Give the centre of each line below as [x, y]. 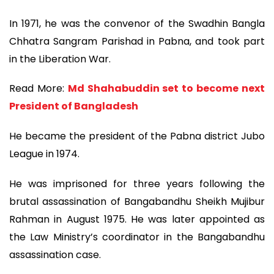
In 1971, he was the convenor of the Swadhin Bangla [137, 23]
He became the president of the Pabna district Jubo [137, 136]
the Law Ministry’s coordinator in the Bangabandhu [137, 237]
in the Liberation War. [60, 59]
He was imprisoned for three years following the [137, 183]
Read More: [39, 89]
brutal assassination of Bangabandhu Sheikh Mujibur [137, 201]
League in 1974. [44, 154]
